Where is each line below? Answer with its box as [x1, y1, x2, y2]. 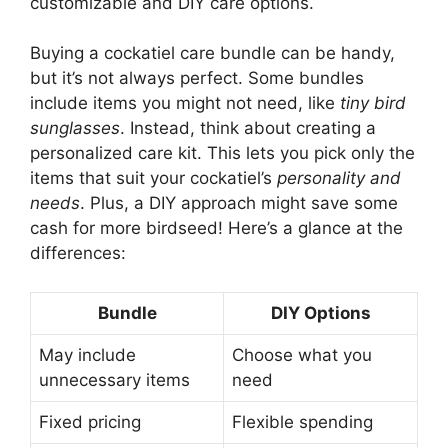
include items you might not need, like [30, 93, 340, 114]
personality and [277, 168, 401, 189]
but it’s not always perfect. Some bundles [30, 68, 364, 89]
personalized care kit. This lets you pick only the [30, 143, 415, 164]
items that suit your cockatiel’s [30, 168, 277, 189]
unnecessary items [39, 369, 190, 390]
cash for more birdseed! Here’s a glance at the [30, 218, 403, 239]
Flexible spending [232, 411, 373, 432]
